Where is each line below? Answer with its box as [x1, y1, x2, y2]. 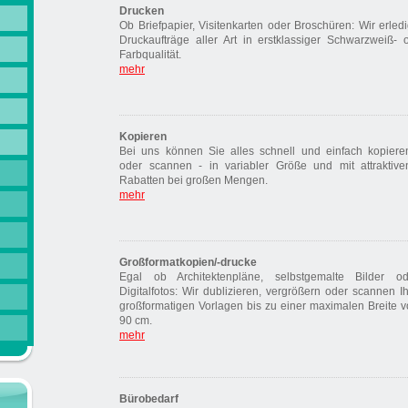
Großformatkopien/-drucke [119, 256, 257, 269]
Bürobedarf [119, 393, 178, 405]
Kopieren [119, 130, 167, 143]
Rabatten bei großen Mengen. [119, 174, 268, 187]
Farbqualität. [119, 48, 181, 61]
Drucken [119, 5, 164, 17]
